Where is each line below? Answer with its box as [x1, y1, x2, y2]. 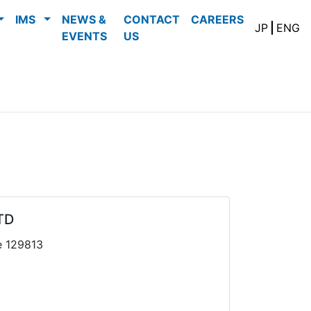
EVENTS [62, 29, 112, 43]
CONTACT [124, 12, 180, 26]
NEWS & [62, 12, 106, 26]
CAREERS [191, 12, 249, 26]
